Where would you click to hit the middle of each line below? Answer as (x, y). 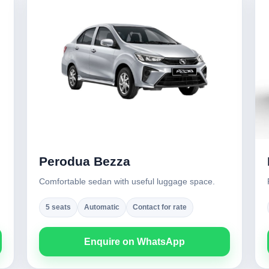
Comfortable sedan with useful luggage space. (127, 181)
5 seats (58, 207)
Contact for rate (160, 207)
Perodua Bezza (85, 161)
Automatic (102, 207)
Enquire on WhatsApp (134, 242)
